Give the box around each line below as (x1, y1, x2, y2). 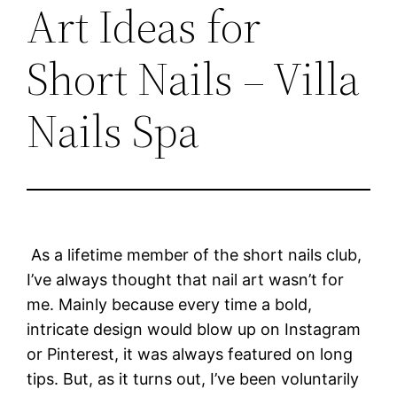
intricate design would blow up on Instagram (27, 319, 362, 339)
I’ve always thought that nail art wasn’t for (27, 269, 345, 289)
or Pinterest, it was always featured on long (27, 344, 354, 363)
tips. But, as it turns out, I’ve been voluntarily (27, 369, 360, 388)
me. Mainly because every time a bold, (27, 294, 313, 314)
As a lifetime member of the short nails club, (27, 245, 362, 264)
